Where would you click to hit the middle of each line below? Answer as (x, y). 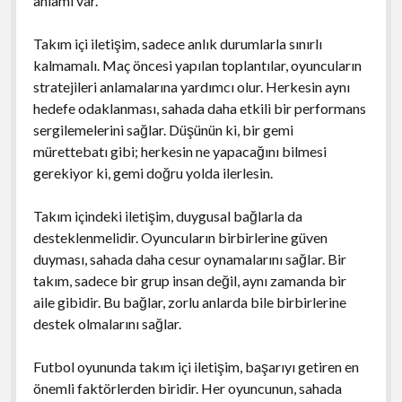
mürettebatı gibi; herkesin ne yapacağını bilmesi (179, 151)
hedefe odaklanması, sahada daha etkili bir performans (199, 108)
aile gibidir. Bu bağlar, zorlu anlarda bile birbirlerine (189, 301)
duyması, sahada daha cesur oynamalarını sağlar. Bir (189, 258)
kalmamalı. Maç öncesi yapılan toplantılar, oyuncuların (197, 65)
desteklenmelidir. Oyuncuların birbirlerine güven (180, 237)
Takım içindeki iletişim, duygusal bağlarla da (167, 215)
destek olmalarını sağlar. (107, 323)
